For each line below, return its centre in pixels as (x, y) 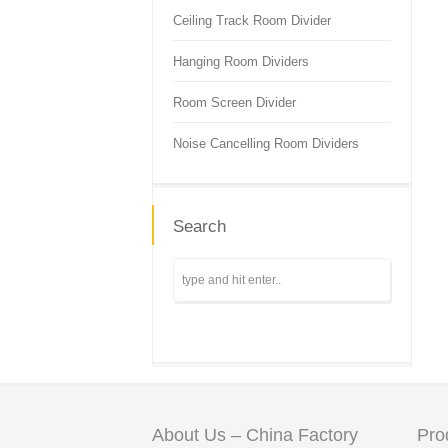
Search (199, 226)
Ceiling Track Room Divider (252, 20)
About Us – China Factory (255, 435)
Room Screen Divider (234, 102)
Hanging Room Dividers (241, 61)
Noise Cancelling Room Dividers (266, 143)
